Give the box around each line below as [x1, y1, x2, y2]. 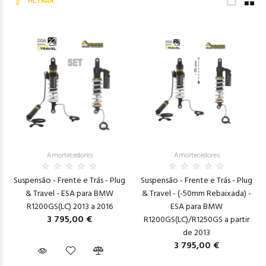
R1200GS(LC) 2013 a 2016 [26, 200, 113, 214]
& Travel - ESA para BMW [26, 187, 113, 201]
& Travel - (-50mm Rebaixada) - [142, 187, 251, 201]
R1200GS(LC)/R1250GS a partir [144, 213, 249, 227]
